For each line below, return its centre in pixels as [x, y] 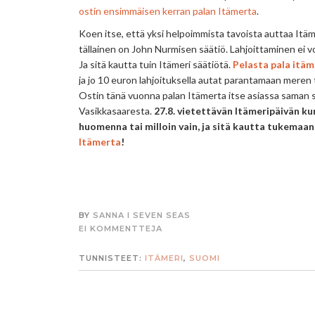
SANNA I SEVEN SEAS [142, 215]
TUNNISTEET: [112, 258]
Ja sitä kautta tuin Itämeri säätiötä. [156, 64]
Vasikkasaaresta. [115, 110]
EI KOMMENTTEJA [121, 228]
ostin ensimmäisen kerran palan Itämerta [168, 11]
